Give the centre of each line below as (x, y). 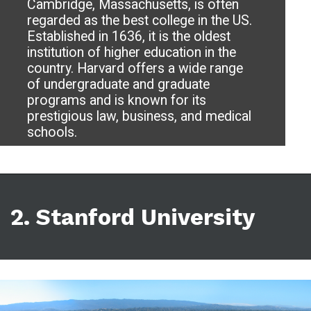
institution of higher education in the (132, 52)
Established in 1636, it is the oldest (129, 36)
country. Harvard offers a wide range (135, 68)
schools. (52, 132)
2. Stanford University (133, 217)
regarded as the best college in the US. (140, 20)
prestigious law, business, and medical (140, 116)
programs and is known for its (117, 100)
